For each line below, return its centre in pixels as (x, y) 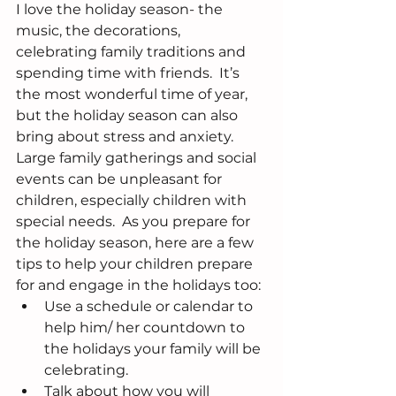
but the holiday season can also (129, 116)
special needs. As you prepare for (135, 222)
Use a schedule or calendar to (150, 307)
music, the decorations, (100, 31)
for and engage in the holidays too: (140, 286)
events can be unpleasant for (121, 179)
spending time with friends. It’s (129, 73)
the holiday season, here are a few (137, 243)
